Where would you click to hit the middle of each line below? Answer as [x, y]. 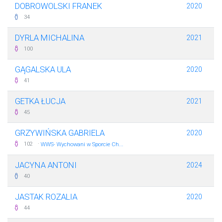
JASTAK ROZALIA [46, 197]
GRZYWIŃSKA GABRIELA [60, 133]
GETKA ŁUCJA [40, 101]
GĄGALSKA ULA [43, 70]
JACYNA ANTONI [46, 165]
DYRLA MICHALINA [50, 38]
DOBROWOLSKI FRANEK [58, 6]
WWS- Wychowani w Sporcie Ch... [82, 145]
